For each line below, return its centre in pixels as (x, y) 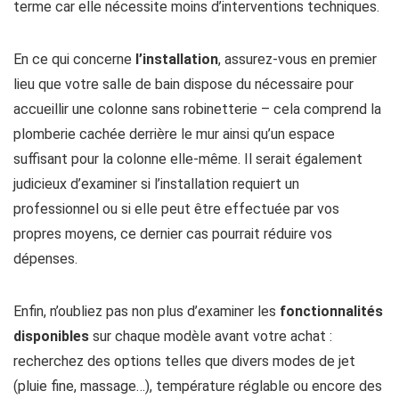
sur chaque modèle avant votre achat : (211, 336)
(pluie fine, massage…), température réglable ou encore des (198, 386)
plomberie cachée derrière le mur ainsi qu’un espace (174, 134)
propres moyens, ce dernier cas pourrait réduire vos (173, 234)
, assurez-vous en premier (297, 59)
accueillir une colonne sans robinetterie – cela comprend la (197, 109)
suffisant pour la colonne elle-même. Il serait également (188, 159)
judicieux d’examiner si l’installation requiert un (156, 184)
